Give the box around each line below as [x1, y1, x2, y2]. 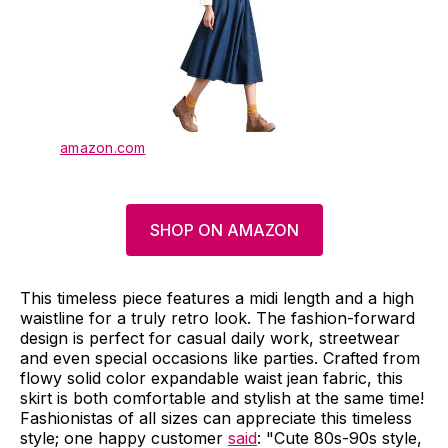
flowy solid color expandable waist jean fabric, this [20, 368, 403, 389]
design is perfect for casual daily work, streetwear [20, 328, 400, 349]
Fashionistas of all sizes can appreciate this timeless [20, 408, 412, 429]
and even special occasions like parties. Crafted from [20, 348, 420, 369]
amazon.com [60, 139, 146, 157]
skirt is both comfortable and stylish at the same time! [20, 388, 424, 409]
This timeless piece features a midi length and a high [20, 288, 414, 309]
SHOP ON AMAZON [149, 220, 299, 241]
